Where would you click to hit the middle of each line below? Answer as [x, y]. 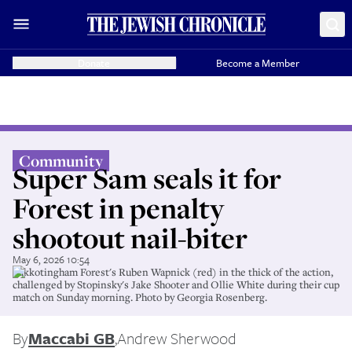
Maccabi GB [71, 338]
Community [61, 161]
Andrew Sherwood [177, 338]
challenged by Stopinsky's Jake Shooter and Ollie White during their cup [176, 284]
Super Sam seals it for [147, 178]
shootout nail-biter [130, 238]
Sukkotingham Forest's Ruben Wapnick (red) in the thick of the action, [173, 272]
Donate [94, 63]
